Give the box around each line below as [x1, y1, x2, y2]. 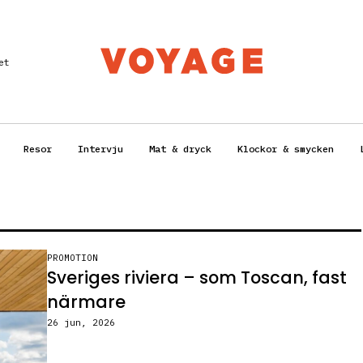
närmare [46, 290, 126, 314]
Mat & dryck [149, 143, 211, 156]
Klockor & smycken [237, 143, 334, 156]
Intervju [78, 143, 123, 156]
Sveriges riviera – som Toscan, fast [46, 266, 347, 290]
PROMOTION [46, 252, 98, 264]
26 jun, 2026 [46, 317, 115, 329]
